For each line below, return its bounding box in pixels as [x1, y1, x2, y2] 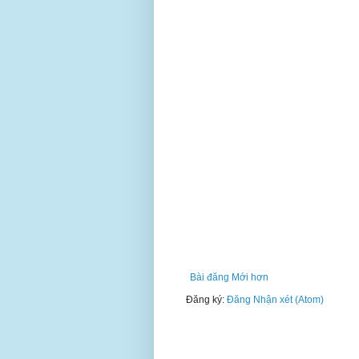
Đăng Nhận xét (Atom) [227, 294, 324, 306]
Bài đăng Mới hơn [190, 272, 268, 284]
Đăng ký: [186, 294, 227, 306]
